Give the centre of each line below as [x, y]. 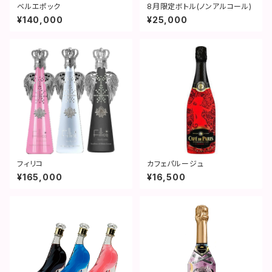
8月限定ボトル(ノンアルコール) [199, 6]
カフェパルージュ [175, 163]
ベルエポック [39, 6]
